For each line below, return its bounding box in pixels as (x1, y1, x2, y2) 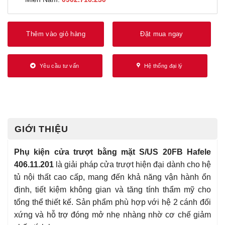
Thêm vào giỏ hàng (26, 30, 85, 38)
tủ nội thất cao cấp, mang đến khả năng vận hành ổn (14, 172, 211, 181)
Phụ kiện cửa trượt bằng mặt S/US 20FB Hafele (14, 147, 211, 156)
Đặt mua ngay (140, 30, 183, 38)
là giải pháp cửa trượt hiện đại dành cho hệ (54, 160, 211, 169)
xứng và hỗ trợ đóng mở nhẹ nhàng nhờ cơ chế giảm (14, 210, 211, 219)
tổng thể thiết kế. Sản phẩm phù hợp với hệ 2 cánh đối (14, 197, 211, 206)
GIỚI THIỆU (15, 124, 68, 134)
